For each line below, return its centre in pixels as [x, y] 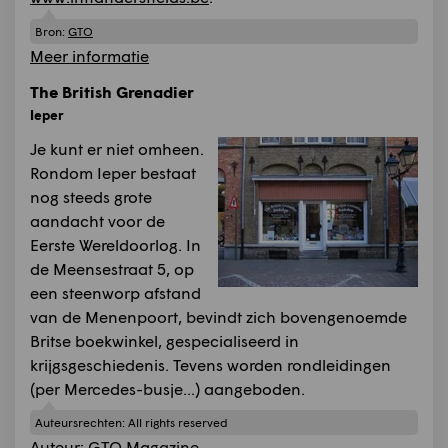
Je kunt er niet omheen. [117, 148]
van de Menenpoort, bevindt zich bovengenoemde [218, 316]
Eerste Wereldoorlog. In [115, 244]
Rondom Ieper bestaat [113, 172]
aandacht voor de [97, 220]
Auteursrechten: [81, 423]
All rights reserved [178, 423]
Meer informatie [89, 55]
